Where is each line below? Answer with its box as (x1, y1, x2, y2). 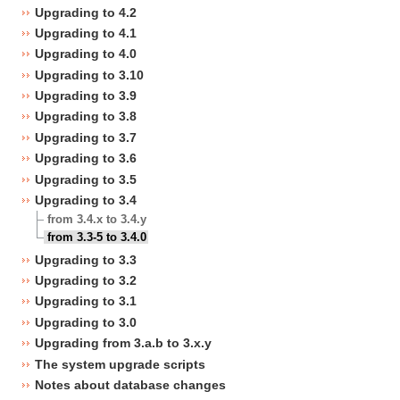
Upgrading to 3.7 (34, 129, 137, 145)
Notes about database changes (34, 377, 226, 392)
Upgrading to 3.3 (34, 252, 137, 267)
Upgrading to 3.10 (34, 67, 144, 82)
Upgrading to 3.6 (34, 151, 137, 166)
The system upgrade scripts (34, 356, 205, 371)
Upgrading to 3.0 (34, 314, 137, 329)
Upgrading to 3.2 (34, 273, 137, 287)
